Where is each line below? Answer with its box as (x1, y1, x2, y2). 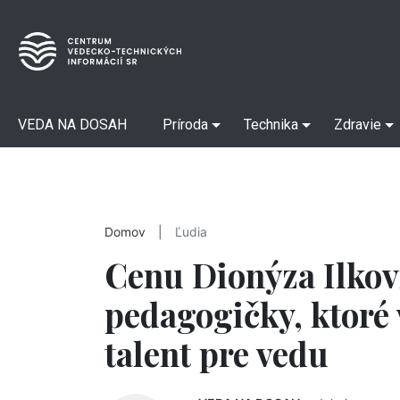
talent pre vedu (104, 331, 329, 375)
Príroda (162, 116, 208, 133)
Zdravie (334, 116, 381, 133)
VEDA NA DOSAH (18, 116, 127, 133)
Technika (244, 116, 298, 133)
